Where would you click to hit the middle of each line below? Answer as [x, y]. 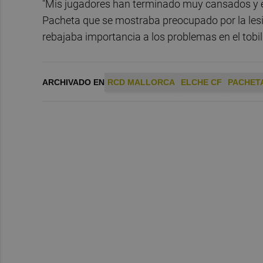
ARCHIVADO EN [73, 82]
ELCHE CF [201, 82]
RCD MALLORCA [141, 82]
